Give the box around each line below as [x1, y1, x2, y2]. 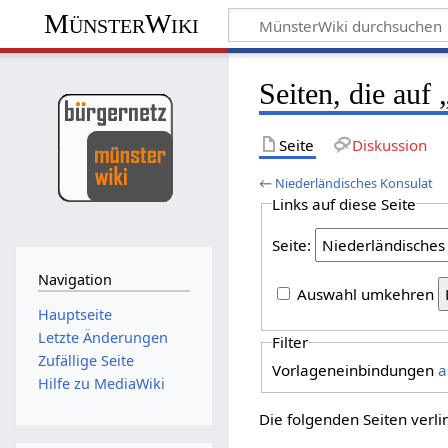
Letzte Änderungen [37, 327, 168, 347]
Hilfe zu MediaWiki [37, 374, 165, 394]
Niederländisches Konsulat [275, 173, 434, 192]
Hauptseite [37, 304, 112, 324]
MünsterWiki [44, 8, 200, 40]
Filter [271, 332, 308, 353]
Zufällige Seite [37, 351, 134, 371]
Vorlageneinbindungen [271, 359, 438, 380]
